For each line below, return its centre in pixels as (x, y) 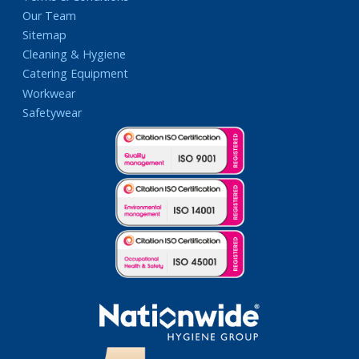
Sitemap (44, 35)
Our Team (49, 15)
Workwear (49, 93)
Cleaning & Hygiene (74, 54)
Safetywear (52, 112)
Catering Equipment (75, 74)
